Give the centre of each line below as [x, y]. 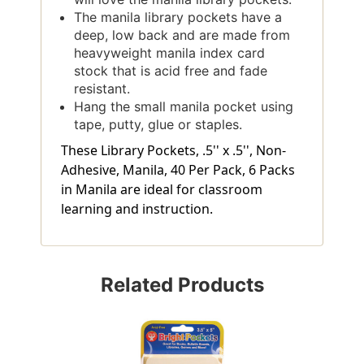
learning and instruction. [137, 208]
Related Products [182, 284]
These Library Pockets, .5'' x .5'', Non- [173, 150]
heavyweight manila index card [170, 52]
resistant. [102, 88]
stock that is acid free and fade [171, 70]
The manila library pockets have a [178, 17]
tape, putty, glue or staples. [158, 124]
